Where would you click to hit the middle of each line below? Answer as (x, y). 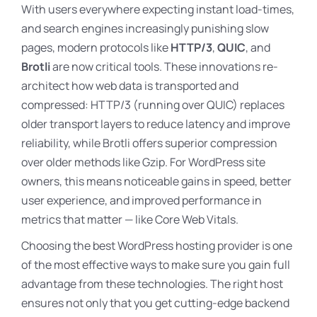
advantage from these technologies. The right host (152, 284)
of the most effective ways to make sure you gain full (156, 265)
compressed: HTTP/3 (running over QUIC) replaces (153, 105)
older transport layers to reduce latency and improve (156, 124)
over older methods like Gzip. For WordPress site (143, 162)
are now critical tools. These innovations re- (164, 67)
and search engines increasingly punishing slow (145, 28)
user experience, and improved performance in (142, 200)
